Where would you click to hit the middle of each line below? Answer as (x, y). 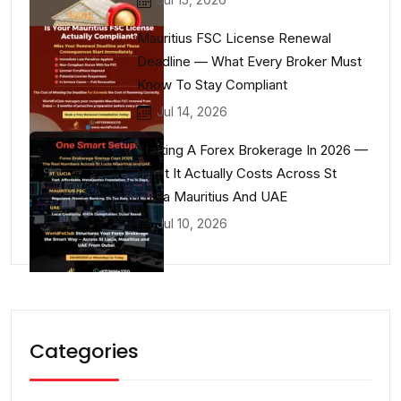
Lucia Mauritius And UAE (212, 197)
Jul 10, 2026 (192, 224)
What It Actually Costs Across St (237, 174)
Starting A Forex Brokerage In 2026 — (252, 150)
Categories (84, 351)
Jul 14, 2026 (192, 112)
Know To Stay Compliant (212, 85)
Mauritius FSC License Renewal (234, 38)
